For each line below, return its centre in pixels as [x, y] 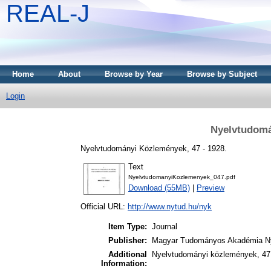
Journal [165, 227]
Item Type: [128, 227]
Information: [124, 264]
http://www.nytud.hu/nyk [170, 207]
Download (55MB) [159, 188]
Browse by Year [134, 74]
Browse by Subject [222, 74]
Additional [128, 255]
